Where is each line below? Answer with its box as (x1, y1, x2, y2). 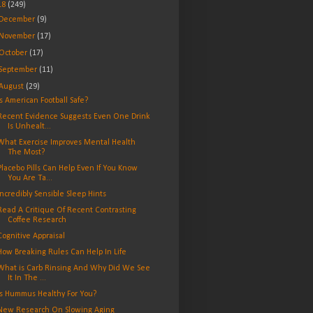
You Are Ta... (7, 174, 52, 183)
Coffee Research (7, 216, 66, 225)
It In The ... (7, 274, 46, 283)
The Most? (7, 148, 45, 157)
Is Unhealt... (7, 122, 51, 131)
